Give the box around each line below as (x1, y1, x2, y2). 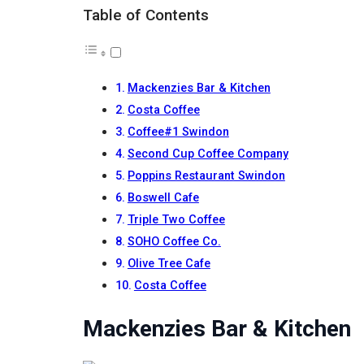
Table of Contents (83, 5, 209, 24)
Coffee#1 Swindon (127, 124, 229, 139)
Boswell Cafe (127, 190, 199, 205)
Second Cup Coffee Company (127, 146, 288, 161)
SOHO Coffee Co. (127, 234, 221, 249)
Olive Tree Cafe (127, 256, 210, 271)
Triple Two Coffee (127, 212, 225, 227)
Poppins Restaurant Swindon (127, 168, 285, 183)
